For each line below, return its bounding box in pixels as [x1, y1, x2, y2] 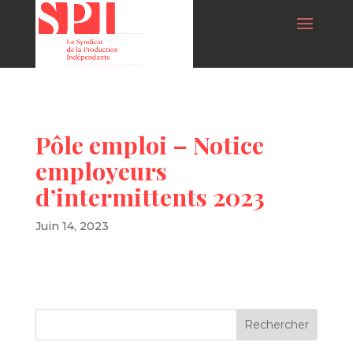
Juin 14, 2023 [35, 219, 109, 233]
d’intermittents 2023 [35, 180, 265, 213]
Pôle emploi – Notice [35, 128, 264, 161]
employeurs [35, 154, 167, 187]
